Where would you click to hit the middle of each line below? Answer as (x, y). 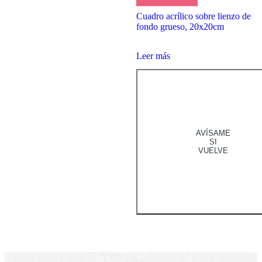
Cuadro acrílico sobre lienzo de (193, 16)
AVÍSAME (213, 133)
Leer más (153, 56)
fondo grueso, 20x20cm (180, 26)
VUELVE (213, 151)
